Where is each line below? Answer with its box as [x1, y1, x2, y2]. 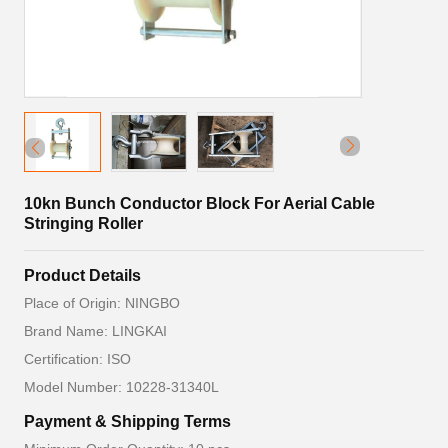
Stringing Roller [24, 215, 143, 232]
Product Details [24, 267, 141, 284]
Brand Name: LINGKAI [24, 323, 167, 339]
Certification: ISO [24, 351, 131, 367]
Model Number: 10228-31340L [24, 379, 219, 395]
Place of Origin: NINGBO [24, 295, 180, 311]
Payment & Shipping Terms [24, 413, 231, 430]
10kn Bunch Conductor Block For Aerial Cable [24, 195, 375, 212]
